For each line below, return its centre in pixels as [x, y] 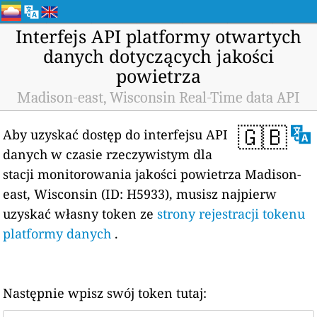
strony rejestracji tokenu [231, 214]
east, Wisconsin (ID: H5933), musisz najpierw [140, 194]
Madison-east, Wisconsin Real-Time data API [158, 98]
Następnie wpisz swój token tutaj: [105, 293]
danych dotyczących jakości [158, 56]
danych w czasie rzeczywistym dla [108, 154]
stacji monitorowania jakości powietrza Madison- [152, 174]
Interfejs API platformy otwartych [158, 36]
